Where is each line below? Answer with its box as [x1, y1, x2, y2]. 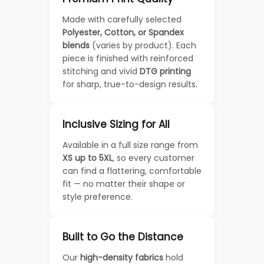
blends [62, 39, 90, 51]
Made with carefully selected [62, 13, 181, 25]
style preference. [62, 190, 133, 203]
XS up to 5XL [62, 151, 113, 164]
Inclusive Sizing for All [62, 117, 170, 131]
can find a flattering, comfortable [62, 164, 202, 177]
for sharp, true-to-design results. [62, 78, 197, 90]
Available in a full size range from [62, 138, 198, 151]
